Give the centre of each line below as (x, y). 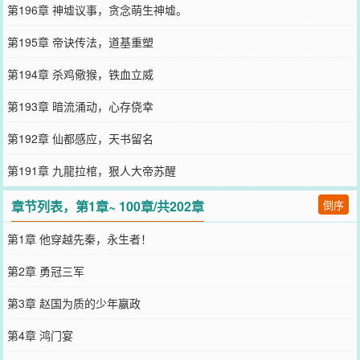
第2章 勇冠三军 (45, 271)
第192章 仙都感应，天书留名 (80, 138)
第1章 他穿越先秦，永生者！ (79, 239)
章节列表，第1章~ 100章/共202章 (108, 206)
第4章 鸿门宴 (40, 335)
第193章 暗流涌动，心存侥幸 (80, 106)
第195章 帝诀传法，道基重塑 (80, 42)
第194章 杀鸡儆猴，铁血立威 (80, 74)
